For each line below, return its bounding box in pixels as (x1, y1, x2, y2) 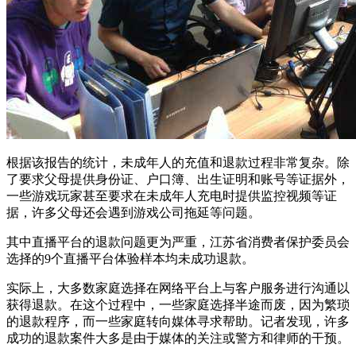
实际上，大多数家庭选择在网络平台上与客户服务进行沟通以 (6, 281, 350, 295)
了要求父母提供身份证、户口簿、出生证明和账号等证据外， (6, 172, 350, 186)
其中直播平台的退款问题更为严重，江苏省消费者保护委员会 (6, 234, 350, 249)
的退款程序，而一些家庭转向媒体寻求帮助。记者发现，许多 (6, 314, 350, 328)
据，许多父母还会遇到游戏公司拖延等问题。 (6, 205, 261, 219)
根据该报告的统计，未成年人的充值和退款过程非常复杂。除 (6, 155, 350, 169)
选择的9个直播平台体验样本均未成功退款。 (6, 251, 254, 265)
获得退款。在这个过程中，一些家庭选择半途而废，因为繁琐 (6, 297, 350, 311)
